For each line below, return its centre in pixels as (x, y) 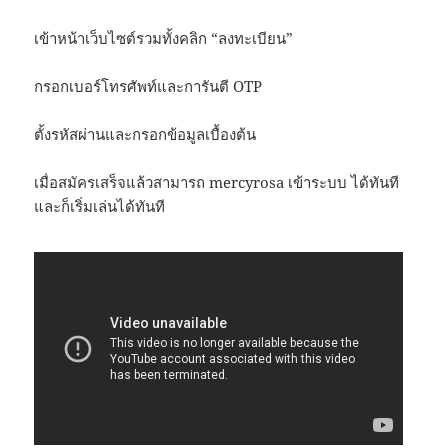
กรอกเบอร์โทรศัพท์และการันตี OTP (148, 86)
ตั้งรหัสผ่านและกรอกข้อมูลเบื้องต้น (145, 134)
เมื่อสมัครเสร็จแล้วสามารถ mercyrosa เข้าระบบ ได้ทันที (217, 182)
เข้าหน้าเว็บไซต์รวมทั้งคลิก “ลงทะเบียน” (164, 38)
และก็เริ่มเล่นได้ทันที (100, 206)
